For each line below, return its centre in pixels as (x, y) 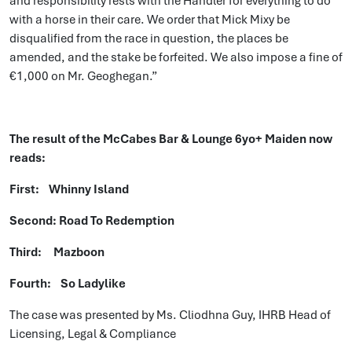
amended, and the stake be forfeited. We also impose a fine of (176, 57)
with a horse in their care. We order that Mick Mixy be (150, 20)
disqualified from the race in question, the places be (149, 38)
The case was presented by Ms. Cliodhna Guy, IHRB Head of (170, 315)
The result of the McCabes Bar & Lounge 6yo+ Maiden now (171, 139)
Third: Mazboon (57, 252)
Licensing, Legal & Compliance (93, 334)
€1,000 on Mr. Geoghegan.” (83, 76)
